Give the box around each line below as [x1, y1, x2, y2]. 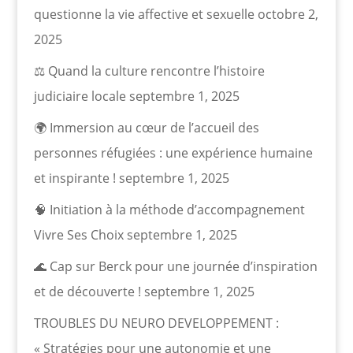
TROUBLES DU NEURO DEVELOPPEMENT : [33, 314, 279, 332]
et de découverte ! [33, 282, 141, 300]
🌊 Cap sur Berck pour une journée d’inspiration [33, 257, 318, 275]
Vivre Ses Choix [33, 225, 124, 243]
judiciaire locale [33, 87, 126, 105]
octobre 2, [257, 5, 318, 23]
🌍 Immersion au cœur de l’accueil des [33, 118, 259, 136]
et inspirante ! [33, 169, 116, 187]
